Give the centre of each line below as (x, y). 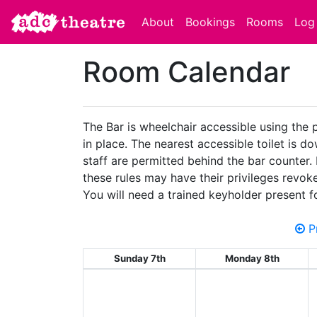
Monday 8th (252, 258)
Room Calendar (186, 72)
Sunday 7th (139, 258)
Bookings (210, 22)
